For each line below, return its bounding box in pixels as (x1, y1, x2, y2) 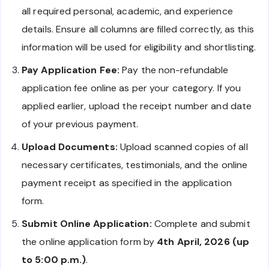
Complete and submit (151, 217, 250, 230)
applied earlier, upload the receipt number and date (22, 99, 252, 112)
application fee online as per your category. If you (22, 81, 241, 94)
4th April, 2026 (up (157, 235, 250, 248)
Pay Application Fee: (22, 63, 119, 76)
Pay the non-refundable (119, 63, 229, 76)
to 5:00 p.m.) (22, 253, 86, 266)
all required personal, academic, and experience (22, 4, 233, 17)
